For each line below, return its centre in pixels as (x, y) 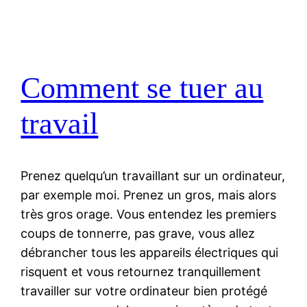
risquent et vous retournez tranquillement (141, 272)
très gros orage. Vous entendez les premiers (149, 214)
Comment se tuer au (142, 88)
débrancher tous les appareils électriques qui (150, 253)
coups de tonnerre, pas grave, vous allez (138, 234)
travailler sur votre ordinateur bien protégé (144, 291)
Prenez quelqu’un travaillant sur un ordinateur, (153, 176)
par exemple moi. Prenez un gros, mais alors (149, 195)
